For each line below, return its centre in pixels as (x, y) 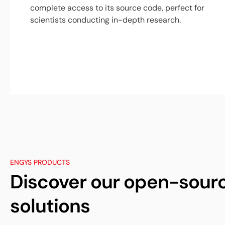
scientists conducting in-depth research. (105, 20)
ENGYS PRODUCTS (40, 162)
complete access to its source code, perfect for (117, 8)
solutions (50, 206)
